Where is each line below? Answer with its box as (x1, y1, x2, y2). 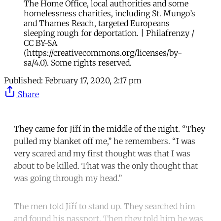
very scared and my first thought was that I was (14, 148, 190, 159)
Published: (4, 75, 43, 86)
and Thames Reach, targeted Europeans (24, 18, 170, 29)
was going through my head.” (14, 173, 122, 184)
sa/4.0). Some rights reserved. (24, 58, 132, 68)
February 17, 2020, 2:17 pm (45, 75, 142, 86)
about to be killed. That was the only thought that (14, 161, 198, 171)
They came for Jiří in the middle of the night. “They (14, 124, 205, 134)
